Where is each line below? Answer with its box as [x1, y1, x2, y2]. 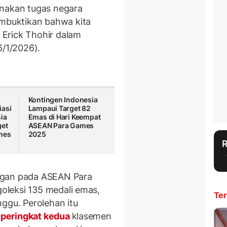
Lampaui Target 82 [28, 104, 91, 113]
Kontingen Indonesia [28, 95, 98, 104]
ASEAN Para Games [28, 121, 94, 130]
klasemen [71, 210, 111, 221]
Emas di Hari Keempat [28, 112, 101, 122]
